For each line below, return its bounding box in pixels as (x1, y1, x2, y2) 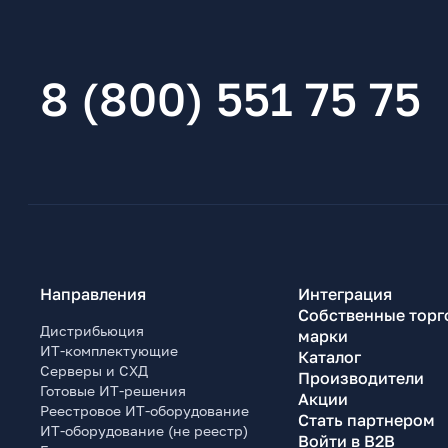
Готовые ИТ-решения (40, 381, 186, 399)
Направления (40, 283, 146, 304)
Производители (297, 367, 424, 388)
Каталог (297, 346, 361, 367)
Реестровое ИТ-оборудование (40, 401, 249, 419)
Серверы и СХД (40, 361, 148, 379)
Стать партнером (297, 409, 435, 430)
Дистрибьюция (40, 321, 144, 339)
